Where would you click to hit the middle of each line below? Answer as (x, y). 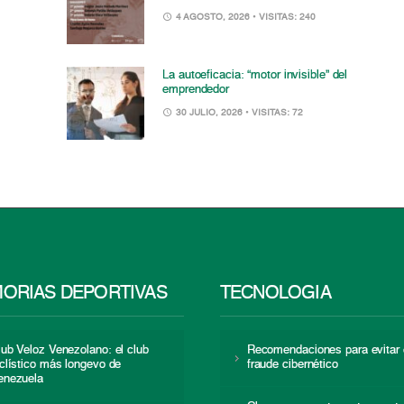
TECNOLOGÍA (275, 294)
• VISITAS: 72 (275, 113)
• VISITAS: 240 (285, 17)
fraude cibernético (292, 365)
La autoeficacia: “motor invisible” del (255, 76)
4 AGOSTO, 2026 (213, 17)
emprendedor (196, 90)
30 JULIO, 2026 (210, 113)
